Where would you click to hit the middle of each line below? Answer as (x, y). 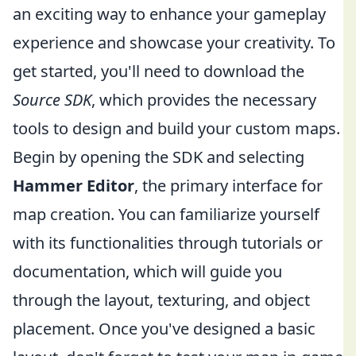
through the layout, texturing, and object (161, 300)
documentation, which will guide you (147, 271)
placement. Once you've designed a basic (164, 329)
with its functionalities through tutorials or (168, 243)
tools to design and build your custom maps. (176, 128)
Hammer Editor (74, 186)
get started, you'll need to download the (159, 71)
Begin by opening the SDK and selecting (159, 157)
